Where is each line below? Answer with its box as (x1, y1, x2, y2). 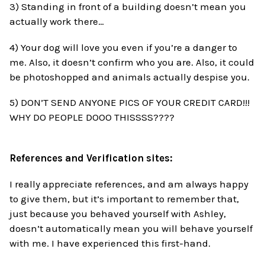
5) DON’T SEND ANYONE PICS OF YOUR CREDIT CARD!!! (9, 96, 250, 109)
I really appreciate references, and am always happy (9, 178, 249, 190)
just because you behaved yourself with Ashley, (9, 208, 227, 220)
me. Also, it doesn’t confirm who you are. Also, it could (9, 56, 255, 68)
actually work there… (9, 15, 105, 27)
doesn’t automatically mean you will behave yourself (9, 222, 253, 235)
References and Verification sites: (9, 152, 173, 164)
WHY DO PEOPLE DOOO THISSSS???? (9, 111, 175, 124)
